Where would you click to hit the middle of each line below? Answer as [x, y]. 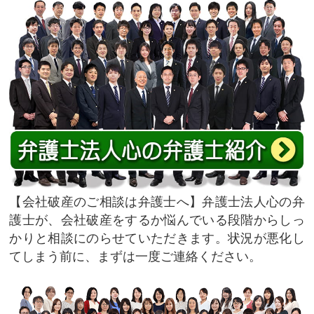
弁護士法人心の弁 [253, 202]
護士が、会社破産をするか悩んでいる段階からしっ [157, 220]
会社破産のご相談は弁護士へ [105, 202]
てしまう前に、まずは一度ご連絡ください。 [136, 257]
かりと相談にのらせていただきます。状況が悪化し [157, 238]
